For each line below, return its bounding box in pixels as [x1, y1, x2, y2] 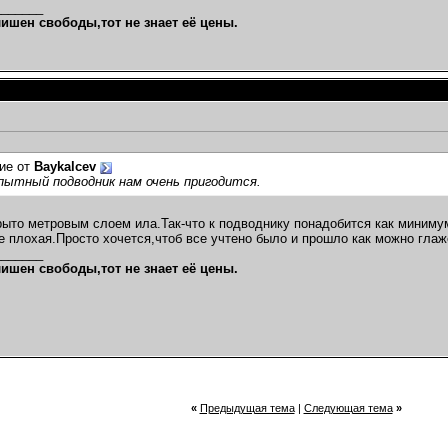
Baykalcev [34, 159, 96, 175]
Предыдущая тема [199, 402, 295, 414]
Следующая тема [303, 402, 393, 414]
